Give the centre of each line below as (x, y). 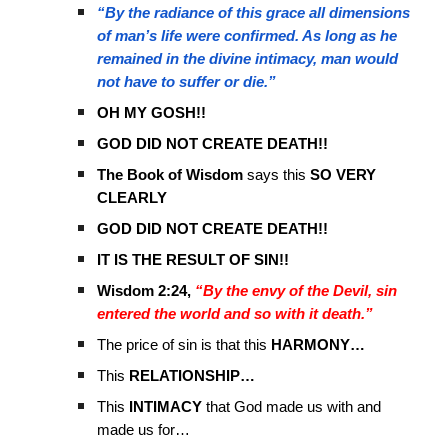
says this (277, 175)
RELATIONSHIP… (190, 376)
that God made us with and (292, 407)
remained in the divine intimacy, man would (248, 59)
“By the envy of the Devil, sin (294, 291)
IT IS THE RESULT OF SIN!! (193, 260)
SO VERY (343, 175)
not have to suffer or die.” (187, 82)
